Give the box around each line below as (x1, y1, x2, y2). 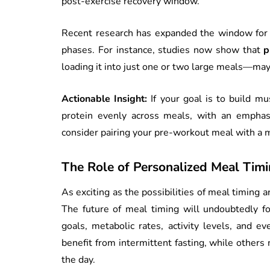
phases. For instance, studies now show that (61, 43, 264, 57)
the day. (61, 253, 95, 266)
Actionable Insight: (61, 92, 148, 105)
